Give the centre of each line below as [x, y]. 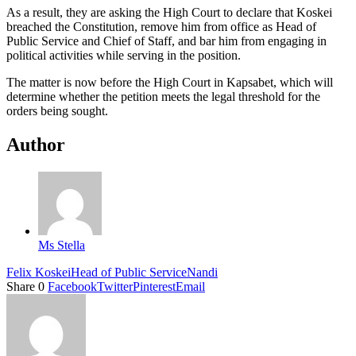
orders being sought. [57, 110]
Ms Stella [62, 245]
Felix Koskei [39, 272]
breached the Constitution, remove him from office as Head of [161, 26]
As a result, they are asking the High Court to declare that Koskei [169, 12]
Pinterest [154, 286]
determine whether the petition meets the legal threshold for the [163, 96]
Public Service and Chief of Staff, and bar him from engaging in [166, 41]
